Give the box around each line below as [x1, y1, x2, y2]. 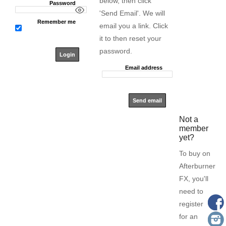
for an [179, 212, 198, 221]
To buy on [179, 149, 211, 158]
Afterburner [179, 162, 216, 171]
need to [179, 187, 204, 196]
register [179, 200, 204, 208]
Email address [125, 65, 162, 71]
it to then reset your [99, 34, 161, 42]
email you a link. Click [99, 22, 168, 30]
